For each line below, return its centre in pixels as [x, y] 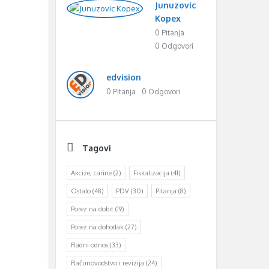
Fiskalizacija [151, 173]
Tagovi [97, 148]
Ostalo [81, 191]
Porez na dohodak [97, 227]
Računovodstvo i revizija [107, 263]
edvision [124, 77]
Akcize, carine [91, 173]
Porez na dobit [92, 209]
